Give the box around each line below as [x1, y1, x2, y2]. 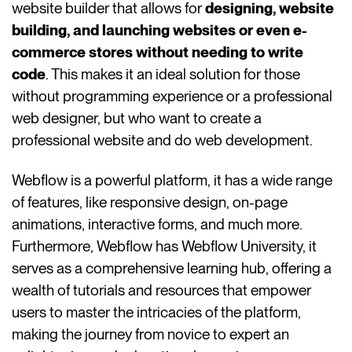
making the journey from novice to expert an [12, 325, 290, 344]
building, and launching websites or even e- [12, 21, 308, 40]
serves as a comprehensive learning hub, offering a [12, 259, 332, 278]
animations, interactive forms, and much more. [12, 215, 303, 234]
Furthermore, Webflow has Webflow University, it [12, 237, 317, 256]
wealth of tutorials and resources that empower [12, 281, 312, 300]
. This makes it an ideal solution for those [46, 65, 301, 84]
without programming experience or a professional [12, 87, 333, 106]
